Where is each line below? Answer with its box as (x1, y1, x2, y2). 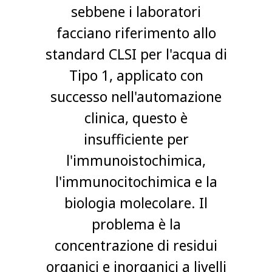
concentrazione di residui (55, 236, 217, 255)
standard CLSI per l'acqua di (45, 44, 227, 64)
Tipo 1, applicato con (69, 66, 203, 85)
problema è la (91, 214, 181, 234)
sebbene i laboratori (71, 2, 201, 21)
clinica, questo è (84, 108, 188, 127)
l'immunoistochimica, (66, 151, 206, 170)
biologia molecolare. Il (64, 193, 208, 212)
